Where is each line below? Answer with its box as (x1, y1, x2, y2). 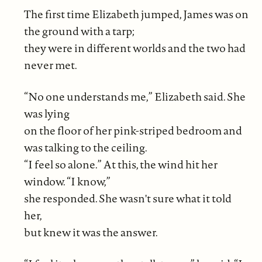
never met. (23, 57, 77, 73)
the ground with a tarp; (23, 23, 135, 39)
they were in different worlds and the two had (23, 40, 246, 56)
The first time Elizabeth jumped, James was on (23, 6, 249, 22)
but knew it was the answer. (23, 225, 158, 240)
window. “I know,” (23, 174, 111, 189)
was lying (23, 106, 70, 122)
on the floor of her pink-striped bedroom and (23, 123, 242, 139)
